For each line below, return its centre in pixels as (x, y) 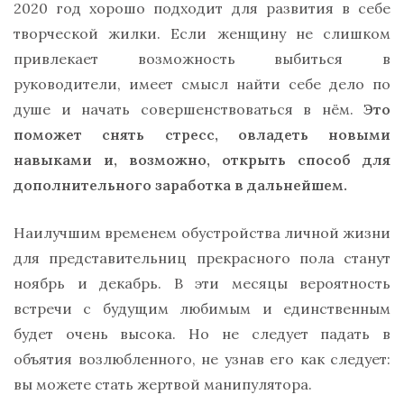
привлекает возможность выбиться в (202, 58)
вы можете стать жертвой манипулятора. (163, 384)
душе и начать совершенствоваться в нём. (188, 109)
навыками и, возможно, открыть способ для (202, 159)
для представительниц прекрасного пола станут (202, 257)
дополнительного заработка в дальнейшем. (180, 184)
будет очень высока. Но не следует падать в (202, 333)
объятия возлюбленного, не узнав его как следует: (202, 358)
